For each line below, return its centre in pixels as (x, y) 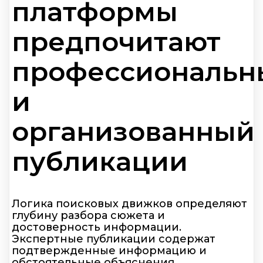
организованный (133, 131)
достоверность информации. (97, 227)
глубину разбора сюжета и (88, 216)
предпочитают (116, 41)
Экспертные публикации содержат (114, 239)
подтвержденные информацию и (109, 251)
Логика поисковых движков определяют (129, 204)
